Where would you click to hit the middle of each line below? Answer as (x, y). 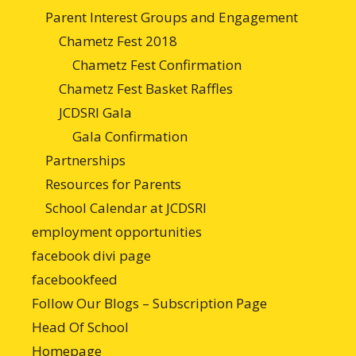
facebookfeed (75, 279)
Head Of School (80, 327)
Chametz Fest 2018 (118, 41)
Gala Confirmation (130, 136)
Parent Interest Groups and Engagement (172, 17)
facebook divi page (91, 255)
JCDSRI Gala (95, 112)
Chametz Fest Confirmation (157, 64)
